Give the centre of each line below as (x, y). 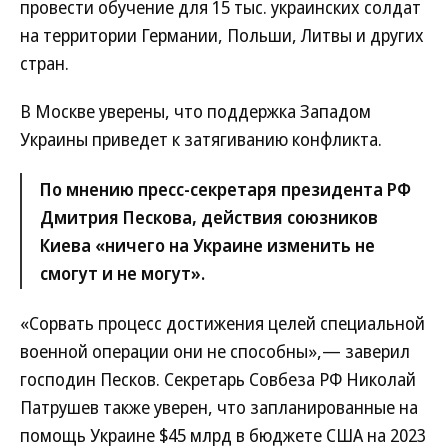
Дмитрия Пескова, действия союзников (209, 217)
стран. (44, 63)
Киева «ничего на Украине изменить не (207, 245)
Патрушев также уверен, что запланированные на (219, 407)
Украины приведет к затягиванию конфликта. (201, 139)
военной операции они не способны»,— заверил (215, 351)
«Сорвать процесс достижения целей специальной (222, 323)
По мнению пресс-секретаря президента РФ (225, 189)
